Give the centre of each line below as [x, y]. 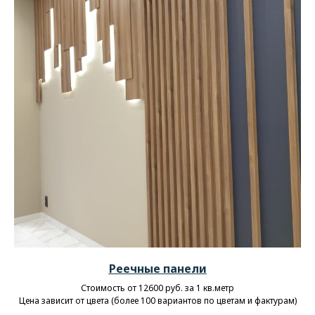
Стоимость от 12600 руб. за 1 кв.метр [157, 288]
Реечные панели [157, 268]
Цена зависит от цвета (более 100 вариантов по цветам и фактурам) [157, 300]
